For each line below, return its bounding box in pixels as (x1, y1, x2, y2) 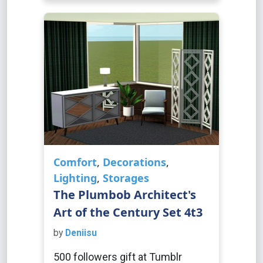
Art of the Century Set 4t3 (53, 204, 203, 220)
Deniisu (65, 227, 97, 238)
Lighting (53, 171, 97, 185)
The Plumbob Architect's (53, 187, 196, 203)
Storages (103, 171, 149, 185)
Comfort (53, 155, 97, 169)
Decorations (103, 155, 166, 169)
